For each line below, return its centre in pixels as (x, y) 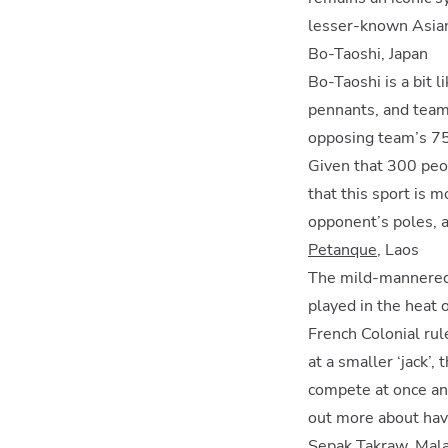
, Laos (398, 250)
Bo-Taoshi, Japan (368, 54)
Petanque (342, 250)
